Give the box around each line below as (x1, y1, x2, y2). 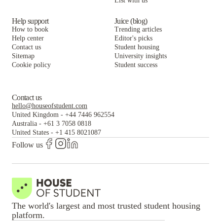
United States (12, 129, 49, 136)
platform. (12, 210, 45, 220)
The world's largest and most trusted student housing (12, 201, 200, 211)
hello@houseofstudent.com (12, 102, 87, 110)
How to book (12, 26, 48, 33)
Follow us (12, 140, 43, 149)
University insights (114, 52, 167, 60)
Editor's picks (114, 35, 152, 42)
